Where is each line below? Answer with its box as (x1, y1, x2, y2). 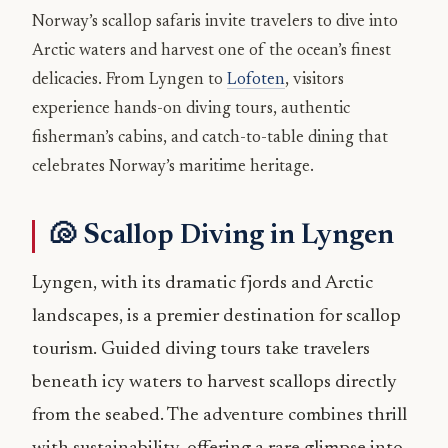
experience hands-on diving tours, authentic (32, 100, 350, 117)
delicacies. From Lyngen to (32, 71, 227, 88)
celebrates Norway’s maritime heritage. (32, 158, 314, 175)
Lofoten (227, 71, 285, 88)
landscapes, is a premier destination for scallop (32, 306, 401, 326)
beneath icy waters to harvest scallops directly (32, 372, 397, 392)
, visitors (285, 71, 344, 88)
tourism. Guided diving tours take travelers (32, 339, 370, 359)
